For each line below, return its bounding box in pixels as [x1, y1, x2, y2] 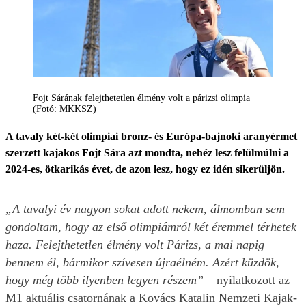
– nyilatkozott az [207, 273, 290, 288]
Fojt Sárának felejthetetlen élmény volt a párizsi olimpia [33, 93, 250, 104]
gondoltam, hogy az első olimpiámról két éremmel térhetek [5, 220, 296, 234]
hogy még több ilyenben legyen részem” [5, 273, 207, 288]
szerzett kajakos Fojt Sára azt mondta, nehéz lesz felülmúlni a [5, 147, 289, 159]
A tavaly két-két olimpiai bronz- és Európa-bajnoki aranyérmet [5, 130, 297, 143]
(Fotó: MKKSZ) [33, 104, 96, 115]
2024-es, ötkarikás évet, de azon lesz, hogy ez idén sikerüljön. [5, 163, 285, 176]
